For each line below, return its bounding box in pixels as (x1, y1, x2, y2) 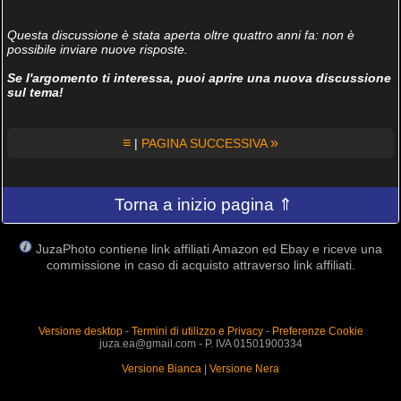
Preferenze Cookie (271, 324, 363, 337)
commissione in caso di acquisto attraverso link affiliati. (46, 257, 355, 272)
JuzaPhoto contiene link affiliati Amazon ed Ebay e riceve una (36, 241, 382, 256)
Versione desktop (38, 324, 123, 337)
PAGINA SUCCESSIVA (141, 135, 270, 150)
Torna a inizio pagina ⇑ (115, 194, 294, 214)
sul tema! (6, 84, 64, 99)
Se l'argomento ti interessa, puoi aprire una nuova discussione (6, 70, 391, 85)
